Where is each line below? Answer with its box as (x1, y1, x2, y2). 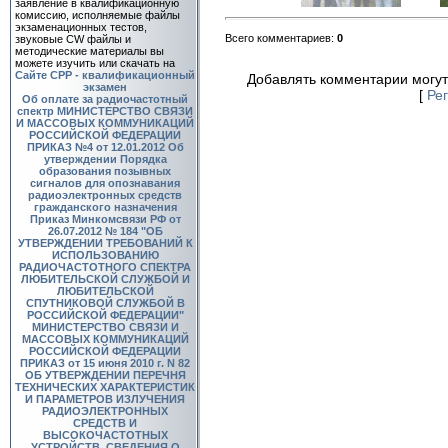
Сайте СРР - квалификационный (15, 68, 195, 81)
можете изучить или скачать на (15, 56, 175, 69)
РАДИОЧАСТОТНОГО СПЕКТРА (19, 260, 191, 273)
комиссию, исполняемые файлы (15, 8, 180, 21)
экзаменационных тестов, (15, 20, 147, 33)
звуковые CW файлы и (15, 32, 131, 45)
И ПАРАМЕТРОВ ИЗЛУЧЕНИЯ (25, 392, 185, 405)
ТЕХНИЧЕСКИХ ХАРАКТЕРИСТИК (15, 380, 195, 393)
